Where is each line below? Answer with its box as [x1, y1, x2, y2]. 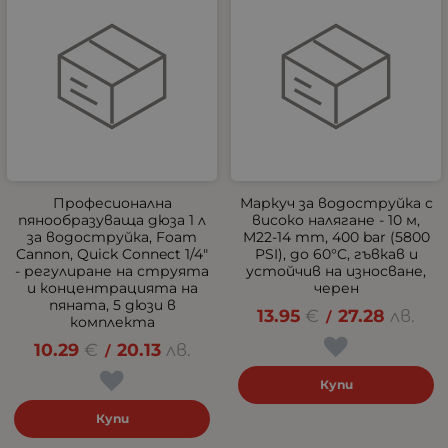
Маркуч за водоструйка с [239, 193, 433, 212]
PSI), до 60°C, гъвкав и [254, 244, 418, 263]
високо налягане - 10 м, [252, 210, 420, 229]
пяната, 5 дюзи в [48, 295, 176, 314]
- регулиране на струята [15, 261, 209, 280]
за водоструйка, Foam [27, 227, 197, 246]
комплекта [69, 312, 155, 331]
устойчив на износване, [246, 261, 426, 280]
